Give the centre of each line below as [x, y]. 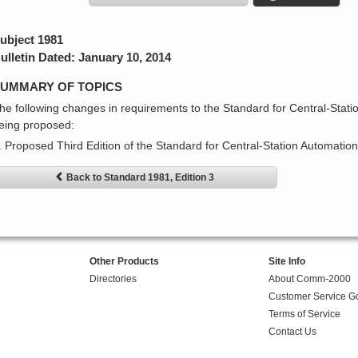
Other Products [124, 262]
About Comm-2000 [309, 279]
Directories [113, 279]
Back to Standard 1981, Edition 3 [140, 178]
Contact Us [292, 332]
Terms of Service [304, 314]
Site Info [286, 262]
